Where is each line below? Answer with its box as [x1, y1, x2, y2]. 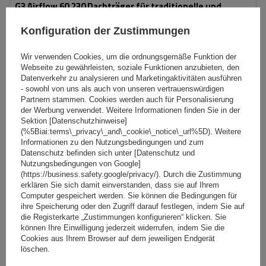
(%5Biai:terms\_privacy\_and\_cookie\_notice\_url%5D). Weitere [21, 126, 241, 135]
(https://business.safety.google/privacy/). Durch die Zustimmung [21, 169, 241, 178]
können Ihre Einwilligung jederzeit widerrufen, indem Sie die [21, 223, 224, 232]
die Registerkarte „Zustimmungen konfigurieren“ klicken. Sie [21, 212, 226, 221]
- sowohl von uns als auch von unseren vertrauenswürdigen [21, 84, 224, 93]
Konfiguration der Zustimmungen [21, 24, 190, 36]
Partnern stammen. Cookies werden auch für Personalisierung [21, 94, 233, 103]
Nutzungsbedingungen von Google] [21, 159, 141, 167]
